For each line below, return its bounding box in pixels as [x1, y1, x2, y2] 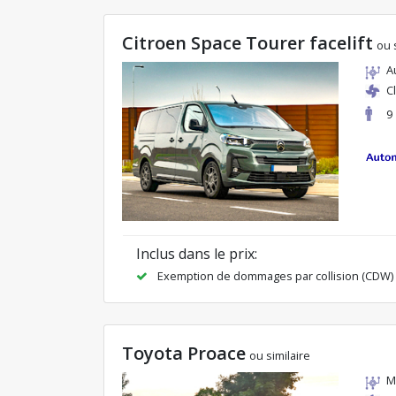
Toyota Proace [122, 341, 246, 366]
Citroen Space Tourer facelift [122, 30, 373, 55]
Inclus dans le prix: [136, 244, 257, 264]
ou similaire [249, 347, 310, 364]
